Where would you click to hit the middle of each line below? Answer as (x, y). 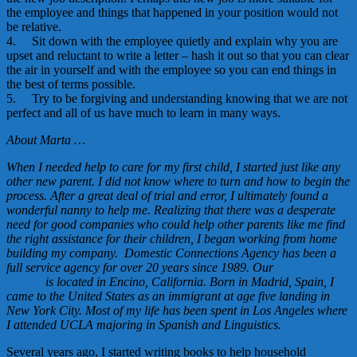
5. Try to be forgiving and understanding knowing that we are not (177, 98)
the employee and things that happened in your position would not (172, 12)
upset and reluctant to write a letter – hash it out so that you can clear (178, 55)
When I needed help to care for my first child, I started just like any (173, 167)
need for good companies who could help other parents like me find (176, 224)
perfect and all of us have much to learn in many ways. (145, 112)
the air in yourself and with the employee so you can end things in (171, 69)
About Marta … (46, 139)
